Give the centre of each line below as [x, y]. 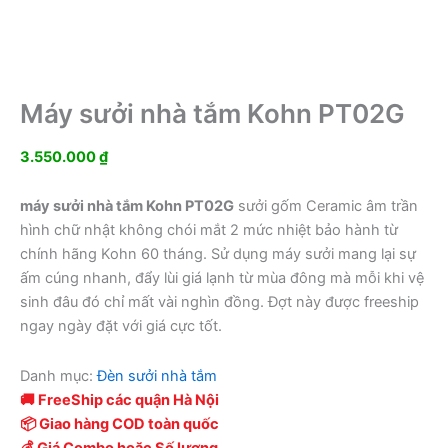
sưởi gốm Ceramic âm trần [326, 206]
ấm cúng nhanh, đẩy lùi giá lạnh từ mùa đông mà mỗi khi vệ [222, 278]
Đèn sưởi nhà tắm [157, 376]
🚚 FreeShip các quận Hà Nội [119, 400]
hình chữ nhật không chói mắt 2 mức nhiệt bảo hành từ [209, 230]
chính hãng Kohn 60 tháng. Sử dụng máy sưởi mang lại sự [218, 254]
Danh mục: [58, 376]
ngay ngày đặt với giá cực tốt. [121, 326]
